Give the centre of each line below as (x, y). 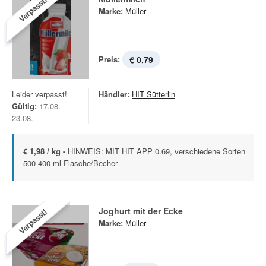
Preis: (109, 59)
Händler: (114, 94)
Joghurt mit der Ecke (141, 211)
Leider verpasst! (39, 94)
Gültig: (24, 106)
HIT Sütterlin (153, 94)
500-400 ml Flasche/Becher (70, 163)
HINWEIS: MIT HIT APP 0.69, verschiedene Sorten (156, 151)
